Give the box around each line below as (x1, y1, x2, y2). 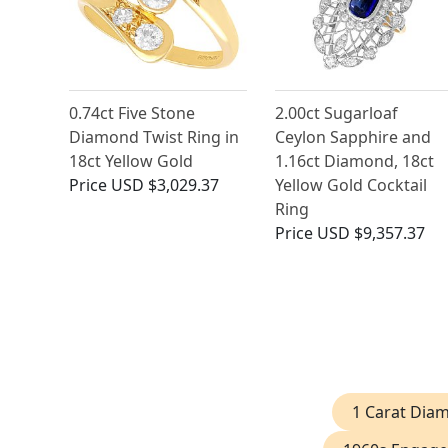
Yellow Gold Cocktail (274, 174, 427, 197)
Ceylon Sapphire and (274, 126, 431, 149)
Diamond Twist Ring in (69, 126, 239, 149)
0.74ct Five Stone (69, 102, 195, 125)
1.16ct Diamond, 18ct (274, 150, 434, 173)
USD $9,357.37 (316, 222, 425, 245)
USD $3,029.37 (111, 174, 219, 197)
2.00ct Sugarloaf (274, 102, 398, 125)
